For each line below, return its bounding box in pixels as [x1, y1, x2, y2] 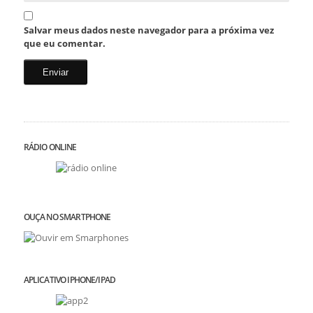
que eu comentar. [23, 37, 105, 50]
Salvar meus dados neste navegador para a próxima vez [23, 24, 274, 37]
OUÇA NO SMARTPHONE [23, 211, 111, 224]
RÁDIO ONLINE [23, 141, 77, 154]
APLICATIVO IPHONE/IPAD [23, 274, 116, 286]
